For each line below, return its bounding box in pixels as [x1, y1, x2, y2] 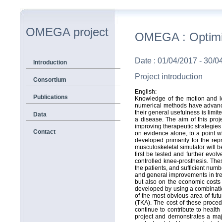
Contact [33, 128, 55, 135]
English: [135, 88, 157, 95]
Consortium [33, 76, 66, 83]
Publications [33, 94, 68, 101]
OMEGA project [26, 25, 109, 39]
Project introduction [135, 72, 203, 81]
